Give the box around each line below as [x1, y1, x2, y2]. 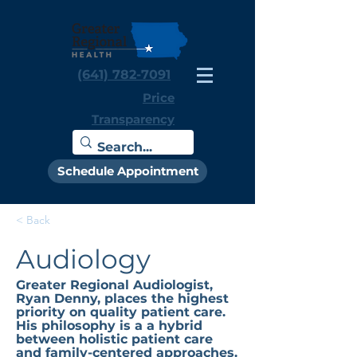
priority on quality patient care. [16, 304, 226, 320]
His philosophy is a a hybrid [16, 318, 202, 333]
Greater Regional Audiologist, [16, 277, 213, 292]
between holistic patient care [16, 331, 213, 347]
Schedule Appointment [57, 164, 198, 178]
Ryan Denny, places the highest [16, 291, 229, 306]
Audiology [16, 243, 151, 275]
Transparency [92, 112, 175, 127]
